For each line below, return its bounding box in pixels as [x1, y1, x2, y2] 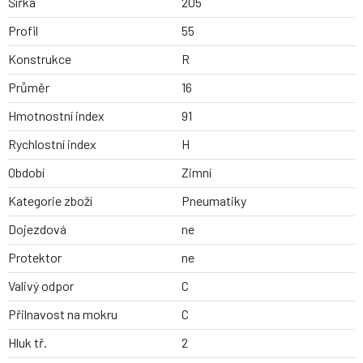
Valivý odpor [8, 278, 74, 294]
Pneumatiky [181, 193, 246, 209]
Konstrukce [8, 51, 71, 67]
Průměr [8, 79, 49, 96]
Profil [8, 23, 38, 39]
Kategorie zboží [8, 193, 92, 209]
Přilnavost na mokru [8, 306, 117, 322]
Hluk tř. [8, 335, 47, 351]
